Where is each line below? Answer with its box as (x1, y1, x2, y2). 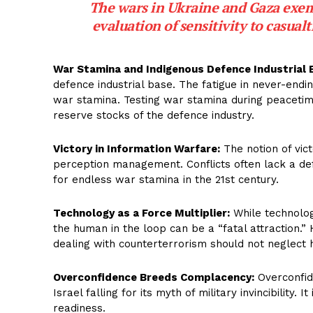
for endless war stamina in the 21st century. (53, 173, 279, 187)
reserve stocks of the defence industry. (53, 109, 254, 122)
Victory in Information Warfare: (53, 143, 220, 156)
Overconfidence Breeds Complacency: (53, 271, 254, 284)
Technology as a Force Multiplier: (53, 207, 230, 220)
